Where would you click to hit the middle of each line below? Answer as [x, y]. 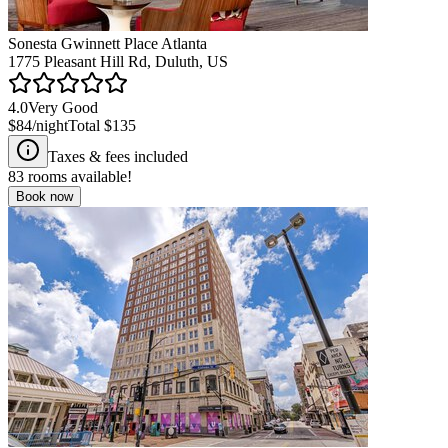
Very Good [63, 107]
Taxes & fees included [118, 156]
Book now [44, 196]
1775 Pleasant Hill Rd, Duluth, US [118, 61]
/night [50, 125]
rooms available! [78, 176]
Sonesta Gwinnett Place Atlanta [107, 43]
